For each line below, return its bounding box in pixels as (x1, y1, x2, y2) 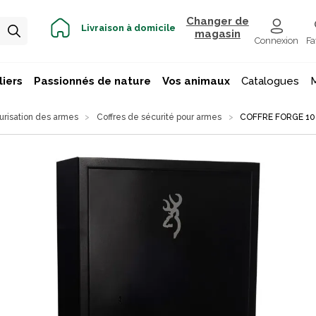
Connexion (255, 35, 299, 47)
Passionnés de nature (33, 75, 151, 88)
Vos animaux (162, 75, 230, 88)
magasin (194, 28, 241, 41)
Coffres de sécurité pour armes (96, 111, 221, 122)
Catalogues (241, 75, 299, 88)
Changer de (186, 15, 249, 28)
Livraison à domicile (80, 22, 176, 33)
